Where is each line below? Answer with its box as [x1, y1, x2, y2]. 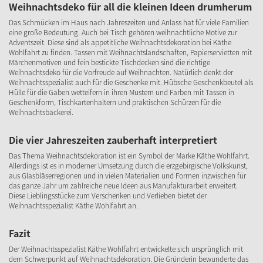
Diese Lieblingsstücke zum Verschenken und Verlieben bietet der [9, 190, 207, 201]
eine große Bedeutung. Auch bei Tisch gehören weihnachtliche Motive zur [9, 27, 237, 38]
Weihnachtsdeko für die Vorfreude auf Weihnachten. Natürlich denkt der [9, 67, 233, 77]
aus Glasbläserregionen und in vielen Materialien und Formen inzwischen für [9, 170, 246, 181]
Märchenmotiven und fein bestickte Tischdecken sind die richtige [9, 57, 210, 68]
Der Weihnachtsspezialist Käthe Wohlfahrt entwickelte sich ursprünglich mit [9, 244, 243, 254]
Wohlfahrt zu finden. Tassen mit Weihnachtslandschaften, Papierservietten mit [9, 47, 252, 58]
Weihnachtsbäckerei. [9, 107, 73, 117]
